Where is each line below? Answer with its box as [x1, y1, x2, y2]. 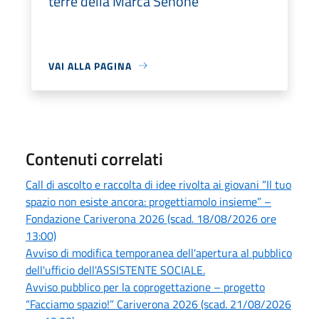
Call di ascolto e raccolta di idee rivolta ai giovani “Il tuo [26, 175, 291, 193]
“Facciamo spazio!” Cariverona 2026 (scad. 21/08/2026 [26, 295, 291, 313]
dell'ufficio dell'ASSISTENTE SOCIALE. [26, 261, 205, 278]
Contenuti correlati [26, 145, 163, 172]
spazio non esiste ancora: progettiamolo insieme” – [26, 192, 271, 210]
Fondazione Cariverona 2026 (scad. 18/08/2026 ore [26, 209, 276, 227]
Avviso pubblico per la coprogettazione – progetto [26, 278, 265, 296]
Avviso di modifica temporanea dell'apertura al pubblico [26, 244, 292, 261]
